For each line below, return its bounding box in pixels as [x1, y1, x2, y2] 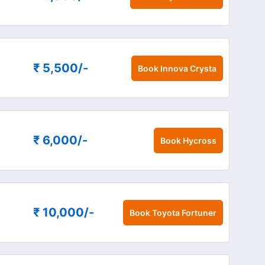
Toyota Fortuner [151, 207, 216, 218]
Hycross [182, 135, 216, 146]
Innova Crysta [160, 63, 216, 73]
